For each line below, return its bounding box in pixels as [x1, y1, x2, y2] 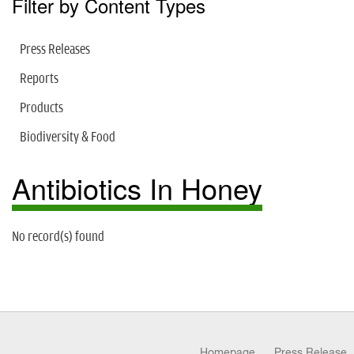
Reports [20, 71, 58, 88]
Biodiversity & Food [20, 130, 115, 146]
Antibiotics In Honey [12, 168, 262, 209]
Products [20, 100, 63, 117]
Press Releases [20, 42, 90, 58]
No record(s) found [12, 229, 104, 246]
